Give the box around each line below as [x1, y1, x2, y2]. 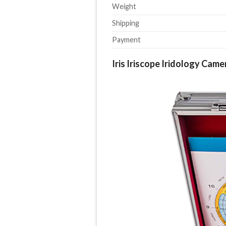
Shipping [112, 18, 139, 27]
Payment [112, 35, 141, 44]
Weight [112, 2, 136, 11]
